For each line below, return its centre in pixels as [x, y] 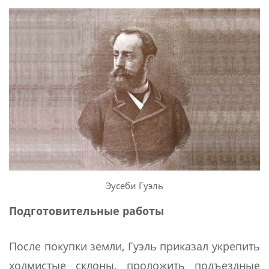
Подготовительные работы [86, 211]
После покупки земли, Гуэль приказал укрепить [134, 246]
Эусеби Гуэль [134, 186]
